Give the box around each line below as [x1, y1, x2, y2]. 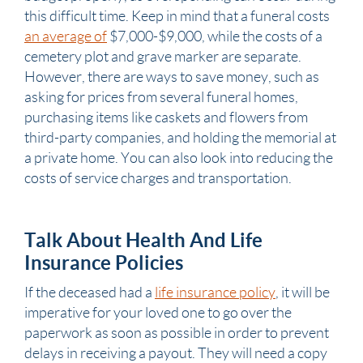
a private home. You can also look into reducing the [24, 150, 333, 166]
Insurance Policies [24, 252, 183, 274]
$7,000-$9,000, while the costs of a [107, 28, 322, 45]
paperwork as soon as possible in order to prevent [24, 325, 329, 341]
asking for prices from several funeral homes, [24, 89, 298, 105]
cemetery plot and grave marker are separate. [24, 49, 301, 65]
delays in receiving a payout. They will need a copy [24, 345, 327, 361]
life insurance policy [155, 284, 275, 301]
